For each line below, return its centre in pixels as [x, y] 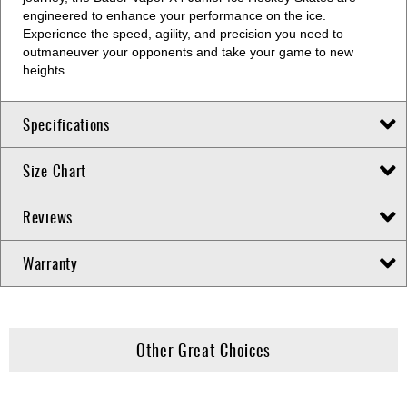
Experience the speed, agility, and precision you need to [183, 34]
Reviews [48, 217]
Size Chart [55, 171]
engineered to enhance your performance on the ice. [174, 16]
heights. [45, 70]
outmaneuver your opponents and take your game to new [188, 52]
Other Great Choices [203, 350]
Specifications [66, 124]
